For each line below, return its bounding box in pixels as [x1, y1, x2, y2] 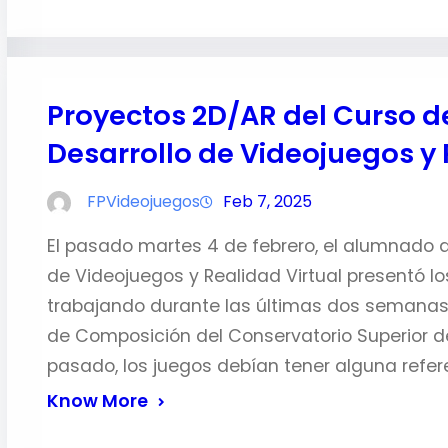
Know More [46, 389, 148, 413]
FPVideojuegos [86, 190, 200, 213]
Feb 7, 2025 [222, 190, 312, 213]
